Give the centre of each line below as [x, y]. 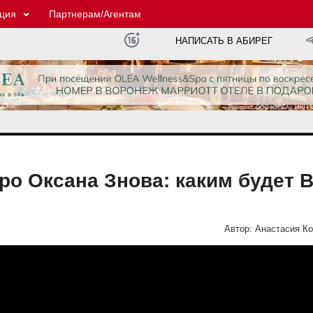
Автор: [238, 229]
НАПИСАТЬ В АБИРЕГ [224, 41]
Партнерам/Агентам [95, 14]
